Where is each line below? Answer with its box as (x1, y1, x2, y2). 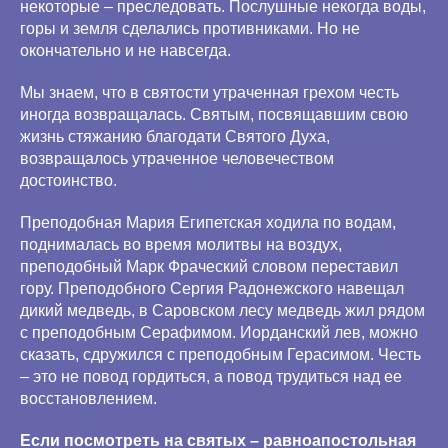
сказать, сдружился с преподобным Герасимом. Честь (20, 346, 421, 363)
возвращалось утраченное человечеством (20, 150, 334, 167)
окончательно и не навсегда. (20, 42, 231, 59)
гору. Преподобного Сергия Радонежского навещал (20, 280, 404, 297)
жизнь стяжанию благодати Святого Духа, (20, 128, 330, 145)
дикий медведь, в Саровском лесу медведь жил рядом (20, 302, 425, 319)
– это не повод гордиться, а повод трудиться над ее (20, 368, 402, 385)
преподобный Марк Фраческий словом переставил (20, 258, 398, 275)
